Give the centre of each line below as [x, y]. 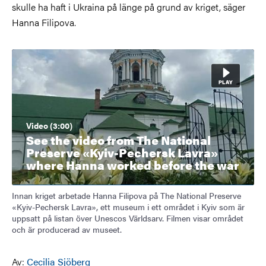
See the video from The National [118, 140]
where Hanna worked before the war [133, 165]
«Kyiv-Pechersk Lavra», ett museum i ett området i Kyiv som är [128, 207]
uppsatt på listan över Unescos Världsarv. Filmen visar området [128, 218]
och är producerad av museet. [67, 229]
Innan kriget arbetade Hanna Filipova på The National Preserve [126, 196]
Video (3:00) [49, 126]
